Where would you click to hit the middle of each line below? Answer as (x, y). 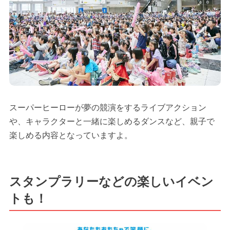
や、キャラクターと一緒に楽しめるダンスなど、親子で (112, 122)
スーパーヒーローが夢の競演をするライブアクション (108, 108)
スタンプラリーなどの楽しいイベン (111, 181)
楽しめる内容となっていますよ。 (71, 136)
